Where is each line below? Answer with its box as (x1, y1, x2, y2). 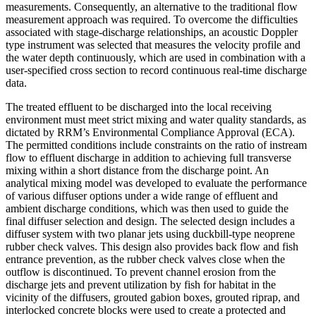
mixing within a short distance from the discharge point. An (6, 164, 269, 176)
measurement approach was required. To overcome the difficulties (6, 13, 298, 25)
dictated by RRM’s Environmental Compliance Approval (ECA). (6, 126, 295, 138)
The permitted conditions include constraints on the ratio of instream (6, 138, 307, 151)
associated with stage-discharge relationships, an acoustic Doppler (6, 25, 298, 38)
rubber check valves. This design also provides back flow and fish (6, 240, 298, 253)
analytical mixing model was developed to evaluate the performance (6, 176, 307, 189)
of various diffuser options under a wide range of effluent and (6, 189, 278, 202)
